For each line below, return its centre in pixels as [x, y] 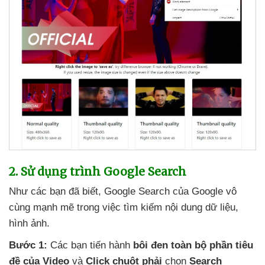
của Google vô [205, 191]
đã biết [83, 191]
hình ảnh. [29, 223]
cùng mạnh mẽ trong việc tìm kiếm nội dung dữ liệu [122, 207]
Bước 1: [28, 245]
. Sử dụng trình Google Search [101, 171]
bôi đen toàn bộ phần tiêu [193, 245]
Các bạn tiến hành [90, 245]
